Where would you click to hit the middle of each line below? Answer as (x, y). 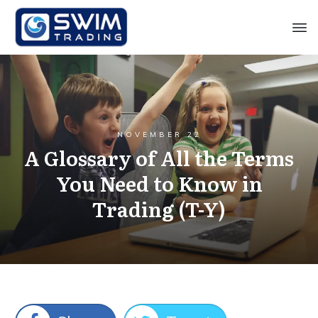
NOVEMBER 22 (159, 135)
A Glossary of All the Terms (159, 158)
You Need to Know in (159, 183)
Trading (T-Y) (159, 209)
